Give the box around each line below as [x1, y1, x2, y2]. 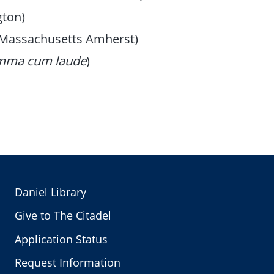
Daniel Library [14, 185, 86, 200]
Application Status [14, 231, 108, 246]
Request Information [14, 254, 120, 270]
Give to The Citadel [14, 208, 111, 223]
